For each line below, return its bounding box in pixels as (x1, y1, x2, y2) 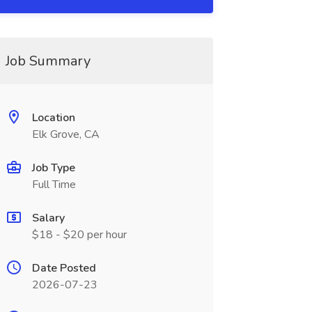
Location (31, 110, 75, 125)
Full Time (31, 177, 76, 192)
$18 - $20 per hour (31, 227, 127, 242)
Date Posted (31, 260, 96, 276)
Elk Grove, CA (31, 127, 100, 142)
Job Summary (5, 52, 91, 70)
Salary (31, 210, 65, 226)
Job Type (31, 160, 75, 175)
